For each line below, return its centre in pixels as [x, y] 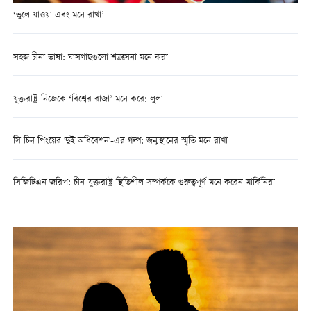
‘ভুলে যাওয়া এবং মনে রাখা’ [58, 16]
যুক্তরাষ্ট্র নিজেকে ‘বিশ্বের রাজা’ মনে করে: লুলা [88, 99]
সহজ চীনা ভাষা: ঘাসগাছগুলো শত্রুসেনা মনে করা [90, 58]
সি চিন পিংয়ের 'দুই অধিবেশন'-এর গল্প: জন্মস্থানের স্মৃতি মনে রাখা [120, 141]
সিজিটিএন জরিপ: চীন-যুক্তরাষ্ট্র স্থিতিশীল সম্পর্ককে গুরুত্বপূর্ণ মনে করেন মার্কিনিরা [144, 183]
